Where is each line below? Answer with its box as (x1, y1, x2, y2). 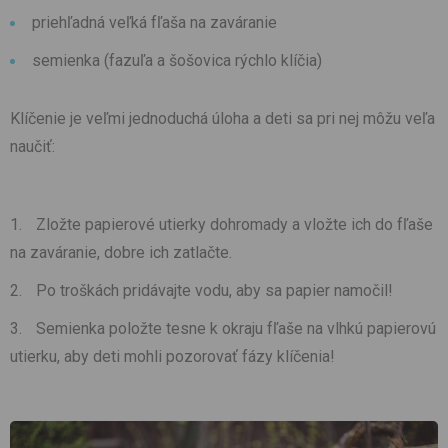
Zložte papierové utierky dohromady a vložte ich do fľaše (36, 215, 433, 235)
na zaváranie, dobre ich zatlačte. (10, 243, 232, 263)
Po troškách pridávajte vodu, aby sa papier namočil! (36, 281, 393, 301)
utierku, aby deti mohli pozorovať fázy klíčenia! (10, 347, 335, 367)
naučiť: (10, 137, 55, 157)
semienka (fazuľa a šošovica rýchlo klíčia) (32, 51, 322, 71)
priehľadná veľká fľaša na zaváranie (32, 13, 277, 33)
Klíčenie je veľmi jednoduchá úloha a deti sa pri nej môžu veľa (10, 109, 435, 129)
